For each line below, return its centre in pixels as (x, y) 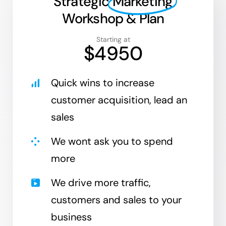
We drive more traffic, (101, 182)
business (72, 217)
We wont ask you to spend (112, 141)
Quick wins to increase (103, 82)
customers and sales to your (117, 200)
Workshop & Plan (113, 18)
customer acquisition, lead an (119, 100)
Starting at (113, 39)
